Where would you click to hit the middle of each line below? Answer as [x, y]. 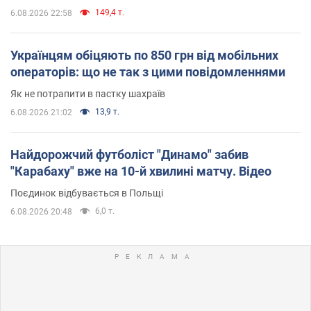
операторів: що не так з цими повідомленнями [148, 72]
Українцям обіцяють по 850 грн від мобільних [144, 56]
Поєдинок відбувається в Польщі [87, 193]
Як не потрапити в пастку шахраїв [88, 94]
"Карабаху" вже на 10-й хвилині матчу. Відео [141, 171]
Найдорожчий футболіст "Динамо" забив [129, 155]
